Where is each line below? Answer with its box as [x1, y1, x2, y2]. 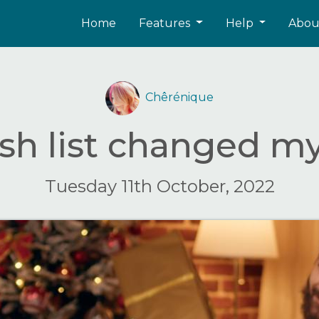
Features [138, 16, 193, 30]
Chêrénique [145, 90, 214, 105]
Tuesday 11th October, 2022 [44, 176, 275, 197]
